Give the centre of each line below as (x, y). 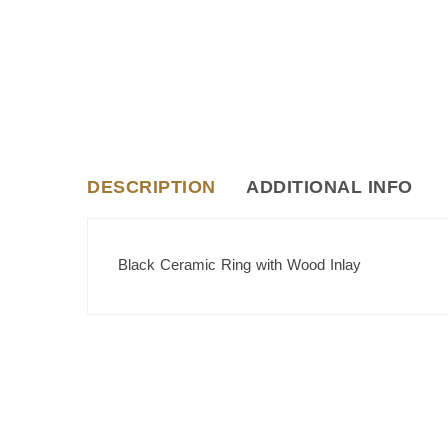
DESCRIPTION (151, 187)
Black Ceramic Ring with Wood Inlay (239, 264)
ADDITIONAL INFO (329, 187)
